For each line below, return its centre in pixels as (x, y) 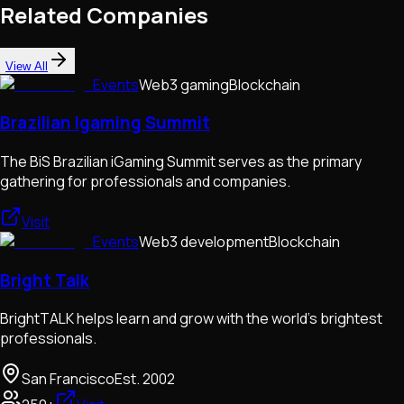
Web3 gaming (184, 84)
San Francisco (68, 379)
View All (27, 66)
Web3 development (204, 242)
